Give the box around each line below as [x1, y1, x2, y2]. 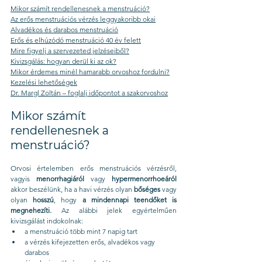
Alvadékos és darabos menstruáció [11, 25, 118, 34]
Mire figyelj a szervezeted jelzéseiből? [11, 46, 129, 55]
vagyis [11, 174, 36, 183]
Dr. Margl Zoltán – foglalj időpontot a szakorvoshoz [11, 88, 168, 97]
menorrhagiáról [36, 174, 84, 183]
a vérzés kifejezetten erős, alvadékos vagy [25, 237, 157, 246]
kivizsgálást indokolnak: [11, 216, 83, 225]
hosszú [33, 195, 54, 204]
